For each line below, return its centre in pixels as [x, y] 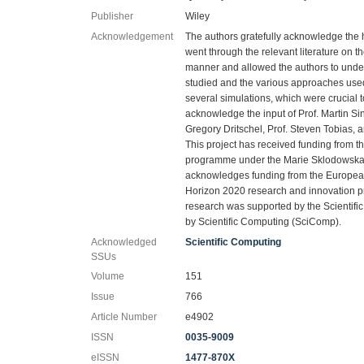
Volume [108, 276]
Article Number [124, 316]
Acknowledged [124, 242]
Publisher [112, 16]
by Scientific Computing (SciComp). [264, 221]
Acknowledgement [132, 36]
